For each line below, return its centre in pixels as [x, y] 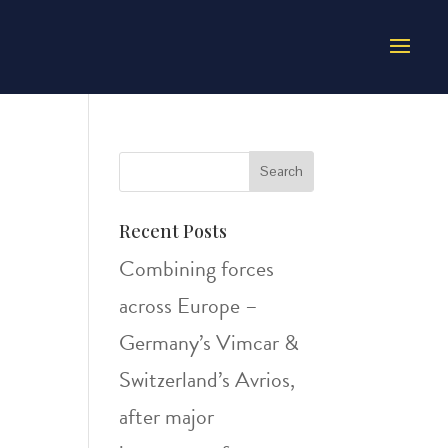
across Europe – [189, 305]
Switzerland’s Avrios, [207, 379]
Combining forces [197, 268]
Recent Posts [173, 231]
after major [167, 416]
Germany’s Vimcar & [209, 342]
